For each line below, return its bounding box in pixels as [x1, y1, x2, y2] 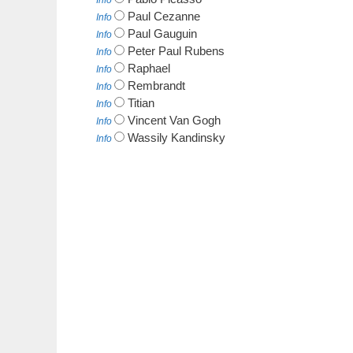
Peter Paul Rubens [128, 44, 225, 58]
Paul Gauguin [128, 27, 197, 41]
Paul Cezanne [128, 9, 200, 24]
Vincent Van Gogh [128, 113, 221, 128]
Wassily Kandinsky [128, 131, 225, 145]
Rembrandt [128, 79, 185, 93]
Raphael [128, 61, 170, 76]
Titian [128, 96, 154, 110]
